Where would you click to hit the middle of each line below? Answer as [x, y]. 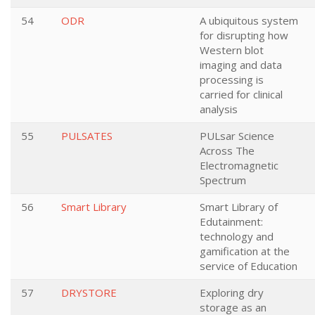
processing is [232, 79]
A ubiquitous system [249, 20]
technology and [237, 236]
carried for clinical [241, 94]
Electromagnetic [239, 165]
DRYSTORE [89, 292]
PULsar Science [237, 136]
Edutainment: [231, 221]
